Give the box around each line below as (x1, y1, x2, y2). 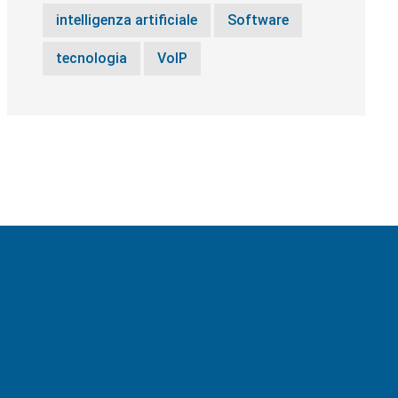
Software (227, 12, 289, 28)
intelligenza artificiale (55, 12, 197, 28)
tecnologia (55, 50, 127, 67)
